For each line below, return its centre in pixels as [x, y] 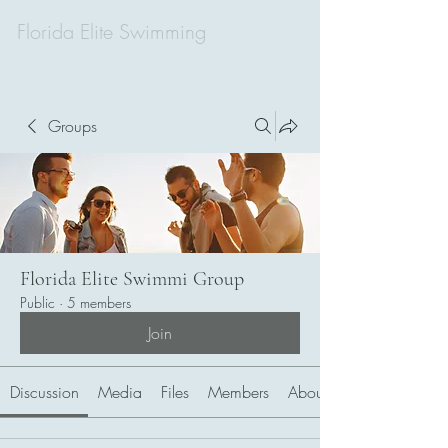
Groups [72, 126]
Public [37, 302]
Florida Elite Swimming [111, 31]
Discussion [44, 392]
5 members [99, 302]
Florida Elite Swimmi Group [132, 279]
